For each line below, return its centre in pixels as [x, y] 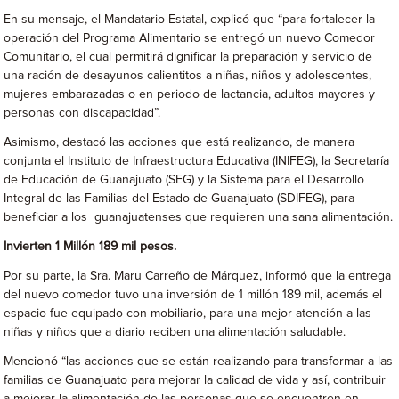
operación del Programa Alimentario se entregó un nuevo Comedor [190, 38]
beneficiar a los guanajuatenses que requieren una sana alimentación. [199, 217]
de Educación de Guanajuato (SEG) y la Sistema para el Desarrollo [184, 180]
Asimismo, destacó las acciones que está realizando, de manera [179, 142]
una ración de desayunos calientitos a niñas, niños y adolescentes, [188, 76]
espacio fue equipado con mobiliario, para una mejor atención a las [188, 313]
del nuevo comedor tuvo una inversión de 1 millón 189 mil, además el [193, 295]
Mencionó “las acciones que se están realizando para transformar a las [199, 362]
